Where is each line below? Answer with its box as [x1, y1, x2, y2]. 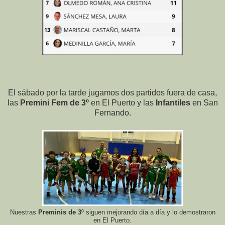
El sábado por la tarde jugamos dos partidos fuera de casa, [8, 88, 217, 97]
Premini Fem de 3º [20, 98, 89, 107]
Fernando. [94, 108, 131, 118]
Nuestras [10, 209, 38, 216]
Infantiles [155, 98, 190, 107]
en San [190, 98, 218, 107]
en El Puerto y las [88, 98, 156, 107]
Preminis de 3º [38, 209, 86, 216]
